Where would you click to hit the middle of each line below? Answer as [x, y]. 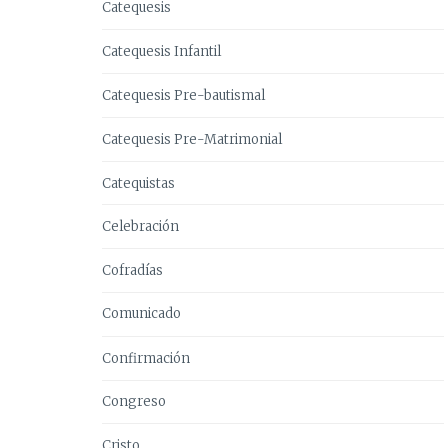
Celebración [140, 226]
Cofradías [132, 270]
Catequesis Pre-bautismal [183, 95]
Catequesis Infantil [161, 51]
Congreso [134, 401]
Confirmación [146, 358]
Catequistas [138, 183]
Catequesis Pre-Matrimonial [192, 139]
